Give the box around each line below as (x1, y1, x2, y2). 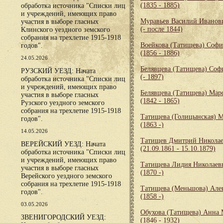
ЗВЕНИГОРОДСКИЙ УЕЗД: (21, 214, 106, 221)
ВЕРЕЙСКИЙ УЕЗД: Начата (21, 140, 106, 148)
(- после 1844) (140, 25, 183, 33)
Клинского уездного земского (21, 26, 110, 33)
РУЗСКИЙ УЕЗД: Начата (21, 67, 96, 75)
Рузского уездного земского (21, 99, 105, 107)
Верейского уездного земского (21, 172, 112, 180)
